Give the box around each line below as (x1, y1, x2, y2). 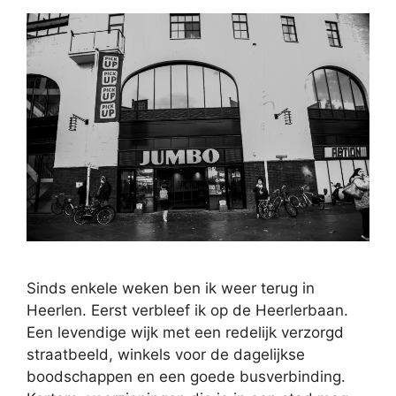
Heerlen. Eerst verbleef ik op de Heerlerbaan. (27, 301, 348, 319)
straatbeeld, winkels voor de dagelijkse (27, 345, 305, 363)
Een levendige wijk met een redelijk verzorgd (27, 323, 344, 341)
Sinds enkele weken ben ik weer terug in (27, 278, 315, 297)
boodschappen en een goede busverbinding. (27, 367, 346, 385)
